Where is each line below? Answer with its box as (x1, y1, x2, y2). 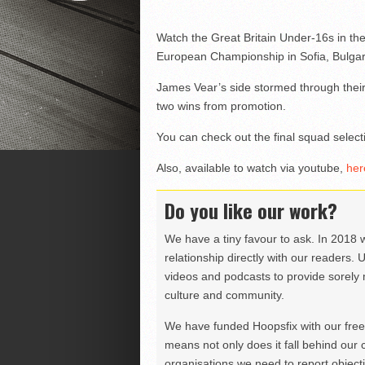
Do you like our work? (164, 196, 337, 225)
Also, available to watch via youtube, (156, 161, 346, 174)
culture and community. (164, 288, 284, 301)
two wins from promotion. (156, 99, 286, 112)
